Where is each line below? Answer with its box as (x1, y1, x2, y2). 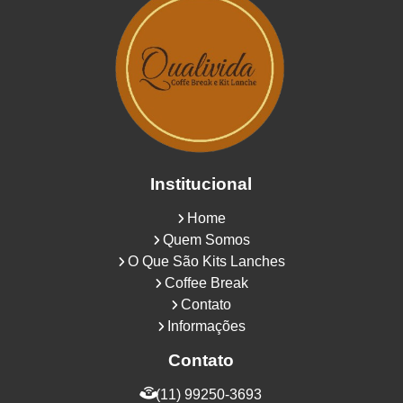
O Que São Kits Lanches (127, 253, 285, 269)
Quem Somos (162, 231, 250, 247)
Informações (166, 318, 246, 334)
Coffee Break (164, 274, 248, 291)
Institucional (150, 174, 253, 193)
